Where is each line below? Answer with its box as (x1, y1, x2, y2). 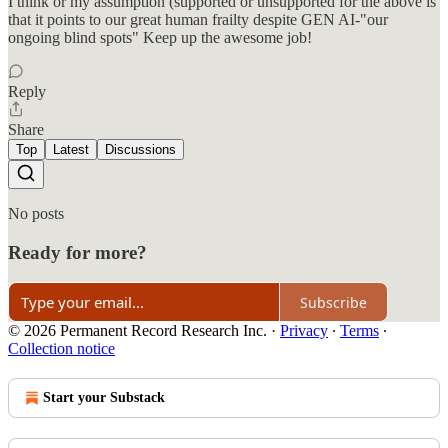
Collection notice (8, 340, 115, 358)
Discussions (105, 141, 176, 157)
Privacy (280, 322, 328, 340)
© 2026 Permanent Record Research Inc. (8, 322, 267, 340)
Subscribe (300, 292, 367, 312)
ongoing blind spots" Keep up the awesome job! (8, 28, 312, 46)
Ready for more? (8, 241, 147, 263)
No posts (8, 204, 64, 222)
